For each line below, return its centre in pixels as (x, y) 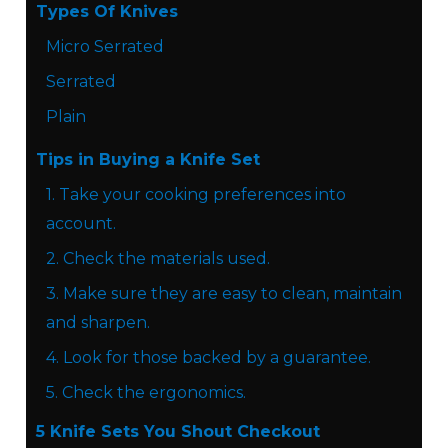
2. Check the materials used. (160, 259)
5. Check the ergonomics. (148, 393)
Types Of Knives (107, 12)
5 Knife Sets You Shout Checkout (178, 432)
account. (83, 224)
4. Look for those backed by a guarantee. (210, 358)
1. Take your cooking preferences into (196, 195)
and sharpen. (100, 323)
